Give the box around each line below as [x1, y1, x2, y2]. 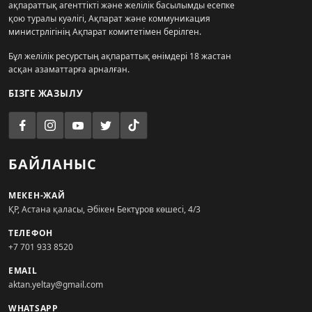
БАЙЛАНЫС [8, 154, 97, 173]
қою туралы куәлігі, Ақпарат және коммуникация [8, 12, 210, 24]
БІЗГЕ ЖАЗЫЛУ [8, 86, 84, 100]
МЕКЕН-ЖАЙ [8, 189, 65, 201]
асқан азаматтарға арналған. [8, 63, 130, 75]
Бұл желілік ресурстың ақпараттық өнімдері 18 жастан [8, 49, 231, 62]
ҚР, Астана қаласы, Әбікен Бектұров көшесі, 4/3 [8, 203, 201, 215]
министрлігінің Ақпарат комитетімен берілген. [8, 25, 201, 38]
